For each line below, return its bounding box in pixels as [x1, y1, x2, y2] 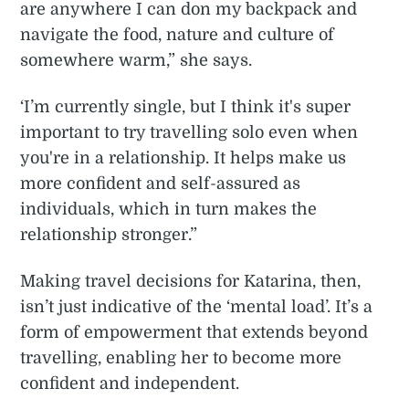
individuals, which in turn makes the [20, 199, 318, 218]
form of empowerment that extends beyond [20, 322, 369, 341]
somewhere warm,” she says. [20, 50, 253, 69]
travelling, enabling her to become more [20, 348, 342, 367]
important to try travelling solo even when [20, 122, 359, 142]
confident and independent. [20, 373, 240, 393]
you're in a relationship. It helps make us [20, 148, 347, 167]
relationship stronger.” [20, 225, 198, 244]
